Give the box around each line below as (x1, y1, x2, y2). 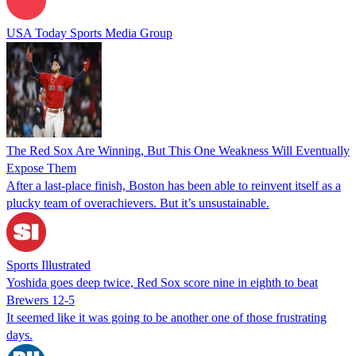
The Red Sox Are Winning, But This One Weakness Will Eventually (6, 143, 350, 157)
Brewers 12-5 (6, 292, 75, 307)
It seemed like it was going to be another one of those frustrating (6, 310, 327, 324)
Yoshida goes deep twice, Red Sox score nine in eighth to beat (6, 275, 318, 289)
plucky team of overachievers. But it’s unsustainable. (6, 195, 269, 210)
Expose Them (6, 161, 76, 175)
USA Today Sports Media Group (6, 25, 172, 40)
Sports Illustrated (6, 257, 91, 272)
